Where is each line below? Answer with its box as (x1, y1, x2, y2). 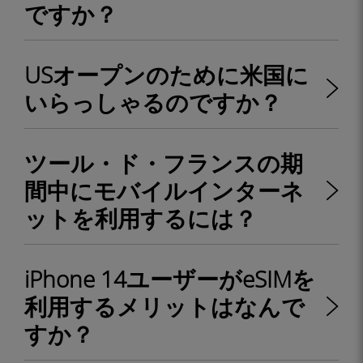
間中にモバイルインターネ (24, 175, 304, 206)
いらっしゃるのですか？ (24, 87, 282, 117)
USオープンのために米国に (24, 59, 309, 90)
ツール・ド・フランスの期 (24, 147, 303, 178)
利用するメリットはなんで (24, 291, 305, 322)
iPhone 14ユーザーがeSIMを (24, 263, 315, 294)
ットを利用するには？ (24, 203, 257, 233)
